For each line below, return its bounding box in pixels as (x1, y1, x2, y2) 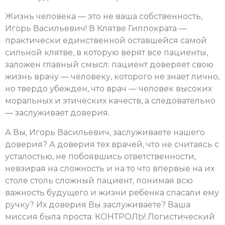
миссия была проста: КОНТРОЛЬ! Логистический (5, 211, 215, 221)
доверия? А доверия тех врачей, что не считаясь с (5, 139, 219, 149)
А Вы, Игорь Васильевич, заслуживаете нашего (5, 127, 205, 137)
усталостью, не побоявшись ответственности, (5, 151, 196, 161)
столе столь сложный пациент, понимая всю (5, 175, 193, 185)
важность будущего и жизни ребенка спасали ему (5, 187, 219, 197)
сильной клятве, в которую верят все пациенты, (5, 48, 208, 58)
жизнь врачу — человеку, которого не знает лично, (5, 72, 219, 82)
